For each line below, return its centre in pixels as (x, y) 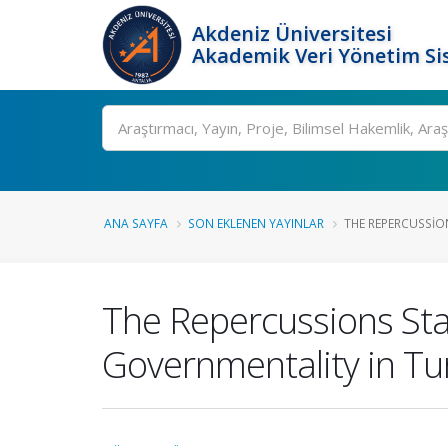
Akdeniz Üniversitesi (292, 33)
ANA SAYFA (136, 223)
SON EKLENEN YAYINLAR (256, 223)
